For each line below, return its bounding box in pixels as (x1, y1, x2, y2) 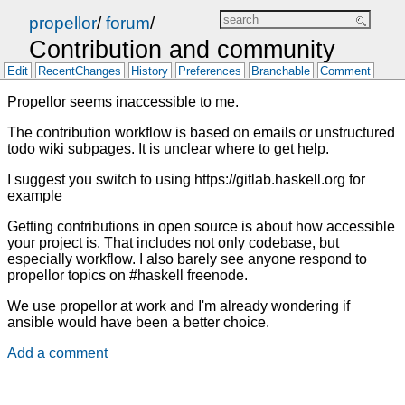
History (131, 64, 169, 79)
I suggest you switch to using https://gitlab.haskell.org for (7, 172, 365, 188)
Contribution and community (29, 36, 335, 64)
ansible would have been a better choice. (7, 315, 269, 331)
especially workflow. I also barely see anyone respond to (7, 251, 367, 268)
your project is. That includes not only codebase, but (7, 235, 339, 251)
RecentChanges (38, 64, 122, 79)
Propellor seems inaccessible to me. (7, 94, 239, 110)
